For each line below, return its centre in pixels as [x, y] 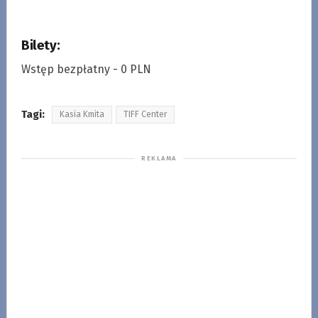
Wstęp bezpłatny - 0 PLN [86, 69]
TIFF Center [145, 114]
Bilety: [40, 45]
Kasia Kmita [82, 114]
